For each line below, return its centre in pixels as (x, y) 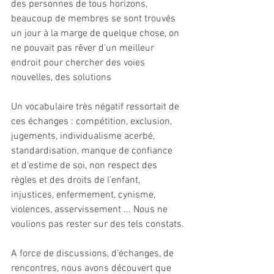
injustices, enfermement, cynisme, (84, 195)
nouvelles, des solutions (61, 78)
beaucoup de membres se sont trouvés (94, 19)
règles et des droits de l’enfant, (77, 181)
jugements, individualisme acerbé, (84, 137)
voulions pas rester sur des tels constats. (98, 225)
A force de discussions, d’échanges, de (94, 254)
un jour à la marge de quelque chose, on (96, 34)
